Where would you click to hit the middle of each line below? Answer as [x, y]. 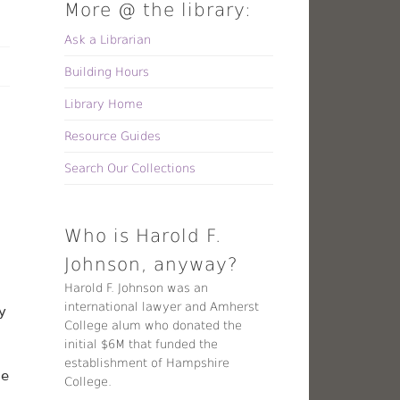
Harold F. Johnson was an [137, 287]
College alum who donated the [154, 325]
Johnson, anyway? [152, 264]
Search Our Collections [130, 168]
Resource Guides [113, 136]
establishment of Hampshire [147, 362]
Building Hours [107, 71]
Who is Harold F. [143, 235]
